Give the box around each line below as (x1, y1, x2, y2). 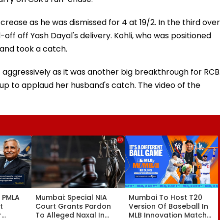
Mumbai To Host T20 (129, 192, 202, 202)
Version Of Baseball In (129, 201, 208, 211)
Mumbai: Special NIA (35, 192, 107, 202)
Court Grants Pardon (35, 201, 111, 211)
